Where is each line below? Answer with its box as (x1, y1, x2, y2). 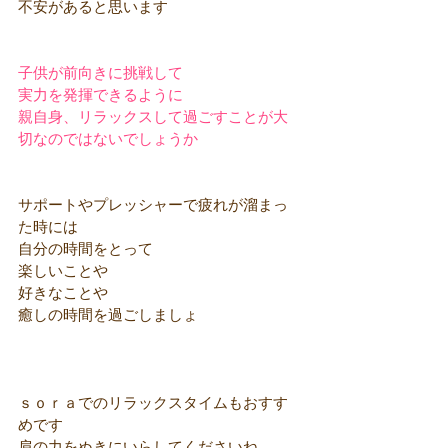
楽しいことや (18, 263, 108, 281)
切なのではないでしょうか (18, 131, 198, 149)
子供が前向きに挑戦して (18, 65, 183, 83)
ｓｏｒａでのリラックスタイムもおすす (18, 395, 288, 413)
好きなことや (18, 285, 108, 303)
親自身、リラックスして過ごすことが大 (18, 109, 288, 127)
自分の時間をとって (18, 241, 153, 259)
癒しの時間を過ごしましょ (18, 307, 198, 325)
